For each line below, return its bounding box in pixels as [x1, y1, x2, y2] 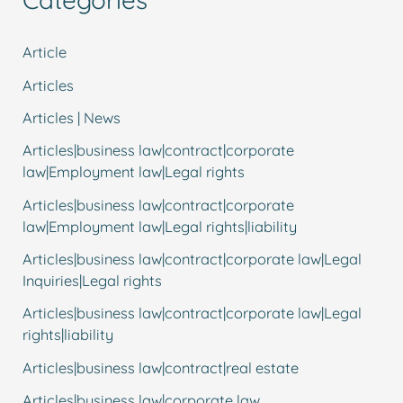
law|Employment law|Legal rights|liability [22, 217, 298, 236]
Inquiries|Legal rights [22, 271, 163, 290]
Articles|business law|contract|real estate [22, 358, 300, 377]
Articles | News [22, 109, 121, 128]
